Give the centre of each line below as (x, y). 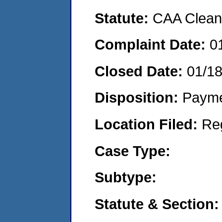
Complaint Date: (152, 45)
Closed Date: (141, 71)
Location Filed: (148, 124)
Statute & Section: (157, 204)
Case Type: (133, 151)
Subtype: (126, 177)
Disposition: (139, 98)
